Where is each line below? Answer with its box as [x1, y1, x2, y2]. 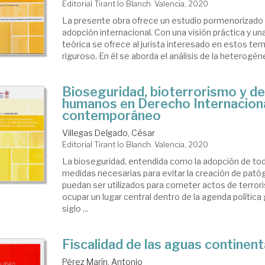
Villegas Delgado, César [62, 128, 156, 138]
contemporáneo [62, 108, 161, 123]
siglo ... [62, 203, 89, 214]
